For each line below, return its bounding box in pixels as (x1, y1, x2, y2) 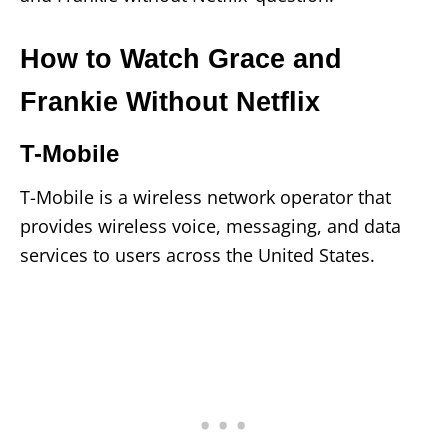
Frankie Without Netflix (20, 86, 320, 117)
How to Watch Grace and (20, 43, 342, 74)
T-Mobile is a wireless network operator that (20, 184, 391, 209)
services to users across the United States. (20, 242, 375, 267)
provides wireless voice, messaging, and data (20, 213, 401, 238)
